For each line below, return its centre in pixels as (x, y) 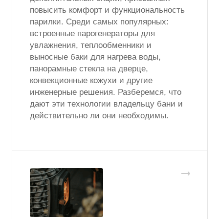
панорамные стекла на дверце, (89, 68)
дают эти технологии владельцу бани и (106, 104)
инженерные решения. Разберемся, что (106, 92)
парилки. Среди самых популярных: (99, 22)
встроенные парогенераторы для (92, 33)
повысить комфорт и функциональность (107, 10)
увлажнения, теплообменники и (91, 45)
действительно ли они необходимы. (99, 115)
